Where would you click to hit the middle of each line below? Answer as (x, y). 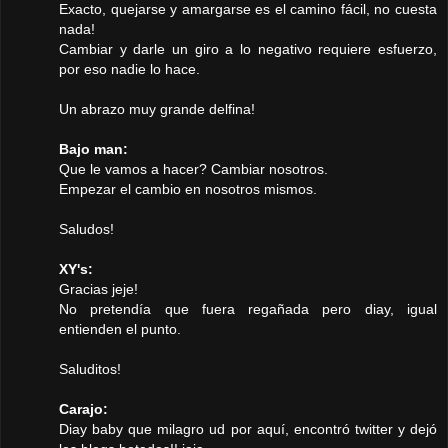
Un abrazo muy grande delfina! (157, 109)
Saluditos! (90, 369)
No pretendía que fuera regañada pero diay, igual (248, 309)
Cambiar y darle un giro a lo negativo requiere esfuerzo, (248, 49)
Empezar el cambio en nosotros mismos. (188, 189)
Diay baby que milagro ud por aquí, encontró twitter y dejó (248, 429)
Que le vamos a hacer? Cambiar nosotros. (193, 169)
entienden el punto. (120, 329)
